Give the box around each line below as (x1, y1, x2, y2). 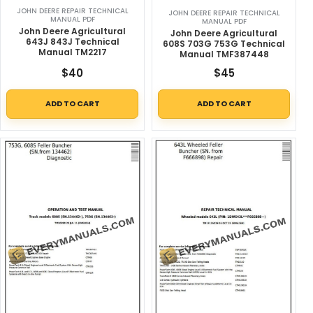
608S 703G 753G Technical (163, 37, 285, 50)
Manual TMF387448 (179, 48, 269, 60)
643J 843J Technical (25, 36, 119, 48)
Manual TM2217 (38, 46, 107, 59)
